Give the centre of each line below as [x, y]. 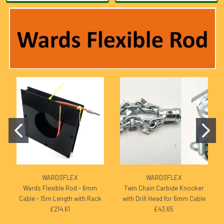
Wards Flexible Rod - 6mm [60, 188]
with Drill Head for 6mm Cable [164, 199]
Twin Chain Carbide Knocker [164, 188]
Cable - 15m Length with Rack [60, 199]
